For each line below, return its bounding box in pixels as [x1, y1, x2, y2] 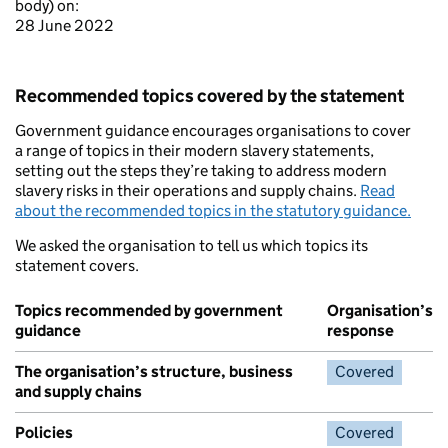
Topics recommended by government [15, 301, 283, 320]
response [327, 321, 394, 340]
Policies [15, 423, 73, 442]
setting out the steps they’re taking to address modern [15, 161, 387, 180]
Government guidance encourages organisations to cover [15, 121, 411, 140]
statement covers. [15, 256, 139, 275]
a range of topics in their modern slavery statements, [15, 141, 374, 160]
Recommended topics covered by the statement [15, 85, 404, 107]
